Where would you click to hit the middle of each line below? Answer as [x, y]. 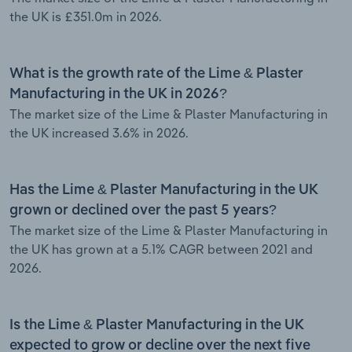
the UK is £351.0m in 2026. [86, 16]
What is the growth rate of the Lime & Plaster [156, 73]
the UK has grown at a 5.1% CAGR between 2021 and [161, 249]
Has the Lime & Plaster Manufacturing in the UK [164, 190]
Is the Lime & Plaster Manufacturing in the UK [157, 325]
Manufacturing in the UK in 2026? [118, 94]
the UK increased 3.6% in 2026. [99, 132]
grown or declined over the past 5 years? [143, 210]
